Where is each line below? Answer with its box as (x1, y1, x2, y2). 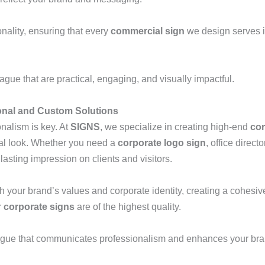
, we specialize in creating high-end (100, 122, 250, 132)
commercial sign (111, 26, 185, 36)
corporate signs (4, 202, 75, 212)
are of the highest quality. (75, 202, 181, 212)
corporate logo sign (118, 138, 206, 148)
